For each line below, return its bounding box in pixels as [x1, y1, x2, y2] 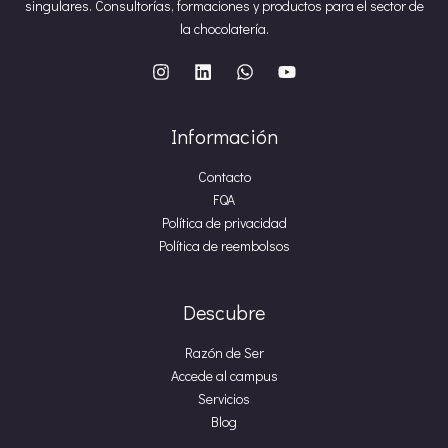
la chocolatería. [179, 19, 269, 38]
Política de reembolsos [158, 236, 290, 255]
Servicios [198, 389, 250, 408]
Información [170, 123, 278, 149]
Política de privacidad [161, 213, 287, 232]
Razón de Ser [184, 343, 264, 362]
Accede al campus [170, 366, 278, 385]
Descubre [183, 299, 265, 325]
